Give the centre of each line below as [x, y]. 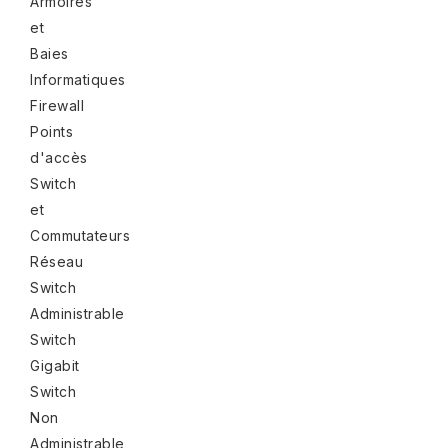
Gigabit [55, 365]
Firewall [57, 105]
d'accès [59, 157]
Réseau [56, 261]
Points [51, 131]
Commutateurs [80, 235]
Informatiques [78, 79]
